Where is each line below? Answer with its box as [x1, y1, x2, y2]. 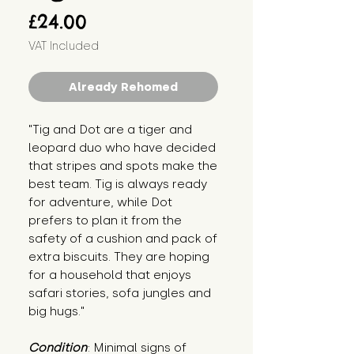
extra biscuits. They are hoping [28, 250, 209, 265]
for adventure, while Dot [28, 195, 172, 210]
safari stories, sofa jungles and [28, 286, 211, 301]
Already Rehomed [69, 80, 178, 95]
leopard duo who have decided [28, 141, 216, 156]
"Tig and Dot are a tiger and [28, 122, 192, 137]
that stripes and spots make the [28, 159, 217, 174]
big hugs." [28, 304, 85, 319]
